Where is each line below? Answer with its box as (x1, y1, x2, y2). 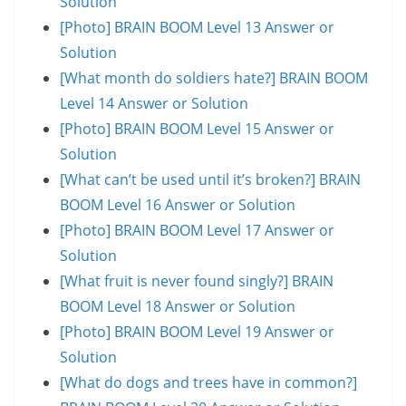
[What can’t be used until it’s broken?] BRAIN (60, 169, 361, 189)
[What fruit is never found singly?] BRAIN (60, 270, 333, 291)
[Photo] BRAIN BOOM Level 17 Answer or (60, 219, 334, 240)
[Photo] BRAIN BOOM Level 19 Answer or (60, 321, 334, 342)
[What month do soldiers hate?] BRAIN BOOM (60, 67, 368, 88)
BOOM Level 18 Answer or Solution (60, 295, 295, 316)
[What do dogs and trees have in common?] (60, 372, 357, 392)
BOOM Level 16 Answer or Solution (60, 194, 295, 215)
